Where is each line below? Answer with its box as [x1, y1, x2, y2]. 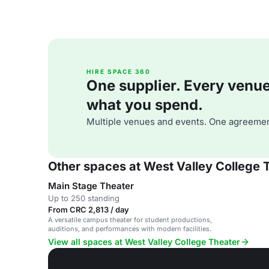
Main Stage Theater [48, 180, 134, 192]
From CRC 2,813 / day [48, 205, 129, 214]
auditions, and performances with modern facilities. [48, 225, 211, 233]
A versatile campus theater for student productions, [48, 216, 212, 224]
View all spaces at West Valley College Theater [48, 237, 240, 247]
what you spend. [86, 96, 203, 113]
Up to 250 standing [48, 193, 119, 203]
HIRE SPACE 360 [86, 68, 151, 75]
